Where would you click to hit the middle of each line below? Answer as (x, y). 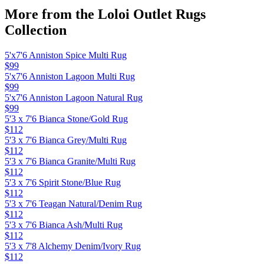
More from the (51, 14)
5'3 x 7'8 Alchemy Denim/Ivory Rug (73, 246)
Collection (36, 30)
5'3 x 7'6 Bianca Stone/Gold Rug (66, 118)
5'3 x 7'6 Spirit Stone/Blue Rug (63, 182)
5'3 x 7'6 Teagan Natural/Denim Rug (73, 203)
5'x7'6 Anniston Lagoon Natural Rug (74, 97)
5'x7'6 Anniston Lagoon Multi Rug (70, 76)
